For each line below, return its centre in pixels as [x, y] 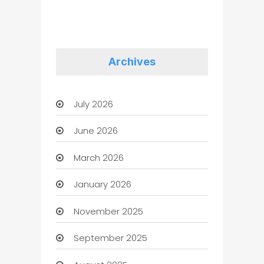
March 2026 [98, 157]
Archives [132, 62]
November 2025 [108, 211]
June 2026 [95, 131]
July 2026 [93, 104]
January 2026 [102, 184]
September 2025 [110, 238]
